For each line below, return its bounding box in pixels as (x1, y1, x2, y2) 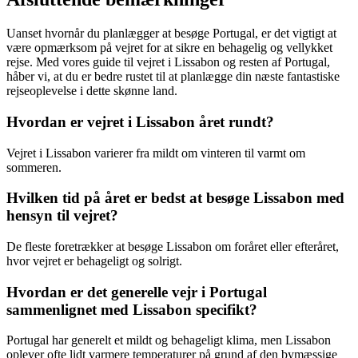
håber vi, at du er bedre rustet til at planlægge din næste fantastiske (6, 70, 340, 84)
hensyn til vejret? (6, 207, 118, 225)
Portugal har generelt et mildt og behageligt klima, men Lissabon (6, 333, 331, 348)
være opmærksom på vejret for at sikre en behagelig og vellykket (6, 41, 332, 55)
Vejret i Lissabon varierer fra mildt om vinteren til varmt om (6, 145, 305, 160)
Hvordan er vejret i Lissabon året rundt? (6, 113, 274, 130)
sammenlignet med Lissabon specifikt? (6, 300, 257, 318)
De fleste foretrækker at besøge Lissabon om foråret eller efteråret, (6, 239, 339, 253)
